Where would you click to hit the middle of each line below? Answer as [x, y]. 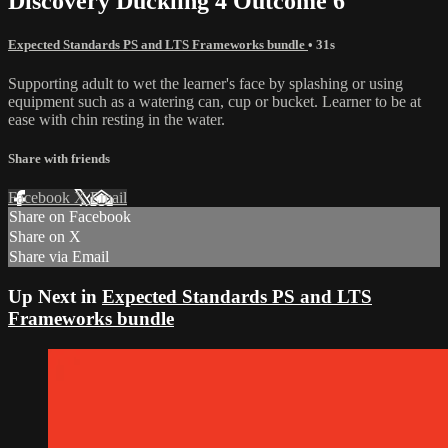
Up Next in [55, 296]
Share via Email [59, 257]
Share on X [45, 237]
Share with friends [59, 159]
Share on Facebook [70, 217]
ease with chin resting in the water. [116, 119]
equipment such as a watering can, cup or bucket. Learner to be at [214, 101]
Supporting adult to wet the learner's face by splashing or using [205, 83]
